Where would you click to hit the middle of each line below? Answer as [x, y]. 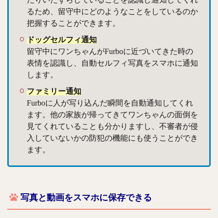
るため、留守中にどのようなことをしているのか [112, 11]
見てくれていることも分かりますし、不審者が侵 [112, 126]
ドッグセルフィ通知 [62, 39]
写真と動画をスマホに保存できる [86, 197]
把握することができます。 [73, 23]
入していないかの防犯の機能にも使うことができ [112, 138]
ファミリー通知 [54, 91]
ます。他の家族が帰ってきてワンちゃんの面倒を [112, 114]
